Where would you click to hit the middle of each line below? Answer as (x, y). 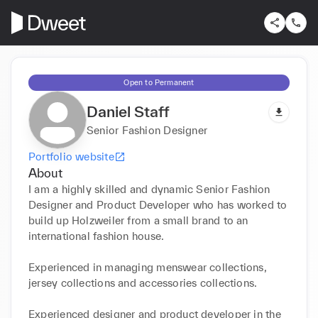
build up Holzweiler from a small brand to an (138, 220)
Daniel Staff (128, 111)
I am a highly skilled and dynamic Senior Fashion (149, 189)
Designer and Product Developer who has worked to (158, 204)
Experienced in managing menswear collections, (148, 267)
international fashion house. (98, 236)
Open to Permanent (159, 82)
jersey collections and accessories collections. (143, 283)
